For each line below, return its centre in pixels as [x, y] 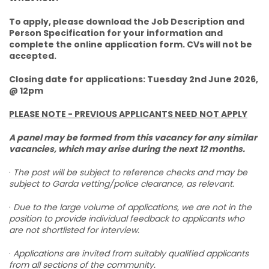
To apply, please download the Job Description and [127, 22]
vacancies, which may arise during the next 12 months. [127, 149]
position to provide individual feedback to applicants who [127, 219]
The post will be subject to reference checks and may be [130, 172]
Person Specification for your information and [116, 33]
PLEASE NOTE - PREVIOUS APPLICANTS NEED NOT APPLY [128, 114]
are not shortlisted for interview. [74, 230]
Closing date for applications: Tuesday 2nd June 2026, [134, 79]
